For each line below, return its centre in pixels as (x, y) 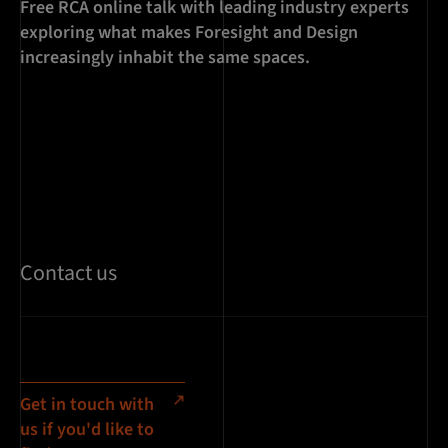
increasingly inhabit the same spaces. (165, 57)
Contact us (68, 272)
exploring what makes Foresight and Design (189, 32)
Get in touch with (87, 404)
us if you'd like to (87, 429)
